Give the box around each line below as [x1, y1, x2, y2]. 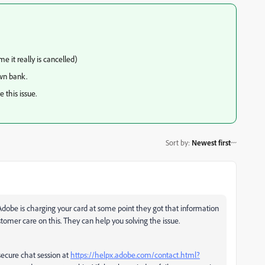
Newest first [192, 137, 231, 147]
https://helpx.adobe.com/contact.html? [70, 250, 200, 260]
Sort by [166, 137, 188, 147]
